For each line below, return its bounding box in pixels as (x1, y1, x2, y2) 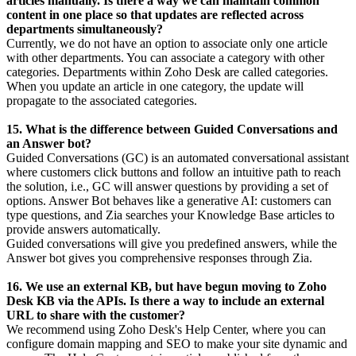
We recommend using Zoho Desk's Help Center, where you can (6, 323, 326, 337)
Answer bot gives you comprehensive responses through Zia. (6, 251, 312, 265)
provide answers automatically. (6, 222, 161, 237)
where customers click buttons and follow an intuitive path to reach (6, 165, 341, 180)
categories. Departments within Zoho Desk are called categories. (6, 65, 328, 79)
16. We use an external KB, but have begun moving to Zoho (6, 280, 327, 294)
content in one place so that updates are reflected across (6, 8, 304, 22)
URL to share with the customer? (6, 308, 185, 323)
